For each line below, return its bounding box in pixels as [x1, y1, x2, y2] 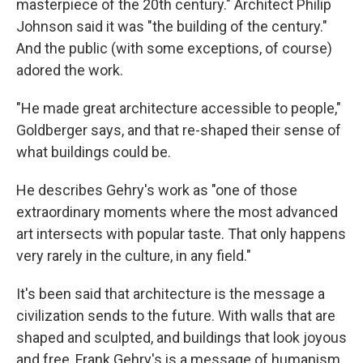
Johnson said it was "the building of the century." [16, 18, 327, 36]
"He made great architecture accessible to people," [16, 100, 341, 117]
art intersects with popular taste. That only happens [16, 225, 346, 243]
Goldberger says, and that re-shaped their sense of [16, 122, 341, 139]
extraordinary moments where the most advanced [16, 203, 338, 221]
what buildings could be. [16, 143, 171, 161]
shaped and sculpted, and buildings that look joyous [16, 329, 347, 347]
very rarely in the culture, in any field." [16, 247, 251, 265]
